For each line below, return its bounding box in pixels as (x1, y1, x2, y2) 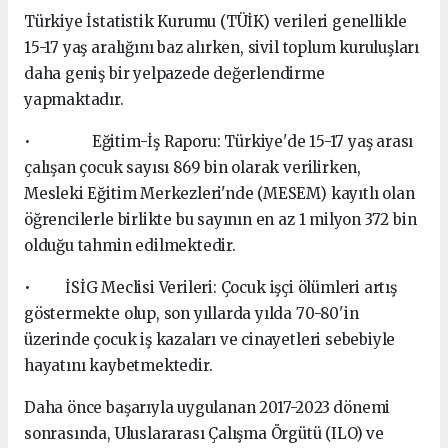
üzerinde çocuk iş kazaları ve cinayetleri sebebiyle (24, 330, 396, 349)
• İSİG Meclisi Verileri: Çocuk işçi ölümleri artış (24, 278, 397, 297)
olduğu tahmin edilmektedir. (24, 236, 236, 255)
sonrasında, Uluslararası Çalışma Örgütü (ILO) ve (24, 424, 384, 443)
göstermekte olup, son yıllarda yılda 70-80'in (24, 304, 359, 323)
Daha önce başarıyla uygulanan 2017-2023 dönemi (24, 398, 391, 417)
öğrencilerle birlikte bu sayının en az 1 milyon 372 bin (24, 210, 417, 229)
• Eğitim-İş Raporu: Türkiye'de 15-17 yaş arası (24, 132, 414, 151)
